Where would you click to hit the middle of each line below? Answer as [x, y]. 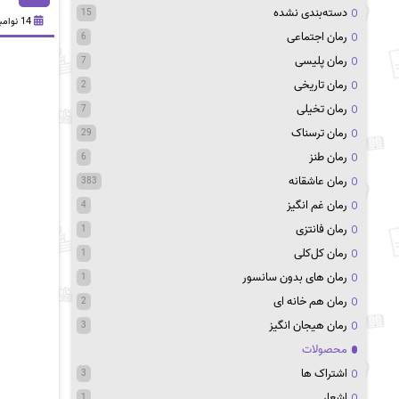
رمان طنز [328, 157]
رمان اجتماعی [317, 37]
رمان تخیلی [322, 109]
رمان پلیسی [321, 61]
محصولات [325, 350]
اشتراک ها [324, 374]
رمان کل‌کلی [321, 253]
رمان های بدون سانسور [295, 277]
